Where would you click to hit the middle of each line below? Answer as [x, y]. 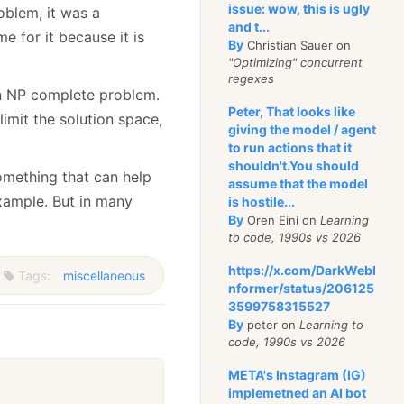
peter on [272, 325]
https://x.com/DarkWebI [303, 270]
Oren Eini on [282, 220]
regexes [252, 78]
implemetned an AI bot [298, 393]
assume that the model [298, 184]
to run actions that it [290, 147]
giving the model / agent [303, 129]
